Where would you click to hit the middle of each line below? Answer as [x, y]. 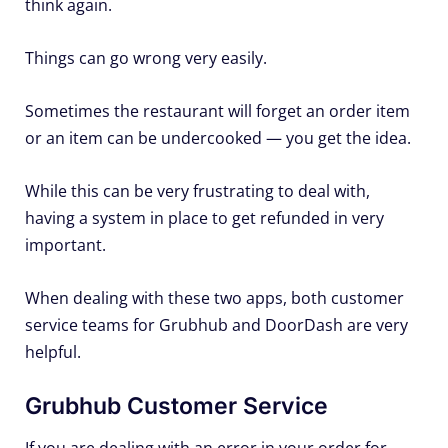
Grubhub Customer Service [176, 406]
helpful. [53, 352]
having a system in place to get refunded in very [204, 218]
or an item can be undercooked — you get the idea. [218, 138]
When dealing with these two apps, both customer [214, 298]
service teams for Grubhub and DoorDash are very [216, 325]
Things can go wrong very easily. [146, 58]
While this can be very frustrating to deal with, [197, 191]
